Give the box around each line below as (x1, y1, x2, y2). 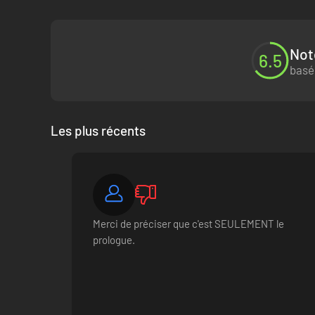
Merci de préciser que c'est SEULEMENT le (93, 217, 285, 230)
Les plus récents (51, 122, 146, 139)
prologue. (93, 233, 136, 246)
